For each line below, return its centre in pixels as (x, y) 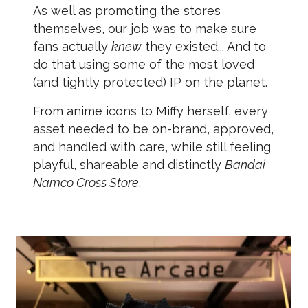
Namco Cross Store (86, 183)
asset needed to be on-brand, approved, (153, 129)
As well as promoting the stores (127, 11)
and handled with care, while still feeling (152, 147)
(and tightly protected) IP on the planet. (150, 82)
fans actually (72, 46)
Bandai (245, 165)
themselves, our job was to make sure (145, 29)
